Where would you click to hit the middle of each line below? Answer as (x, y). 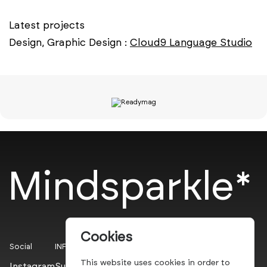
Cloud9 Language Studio (191, 42)
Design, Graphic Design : (69, 42)
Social (21, 246)
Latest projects (47, 25)
